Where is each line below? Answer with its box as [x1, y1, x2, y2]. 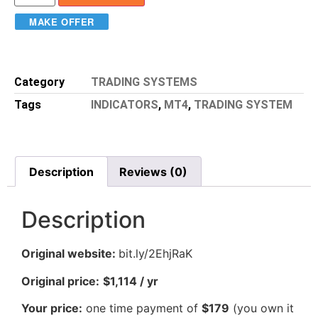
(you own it [229, 301, 294, 316]
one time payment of [82, 301, 202, 316]
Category [14, 75, 65, 89]
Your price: [21, 301, 82, 316]
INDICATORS [91, 97, 158, 111]
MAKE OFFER [29, 14, 95, 28]
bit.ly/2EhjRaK [119, 246, 192, 261]
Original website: [21, 246, 119, 261]
